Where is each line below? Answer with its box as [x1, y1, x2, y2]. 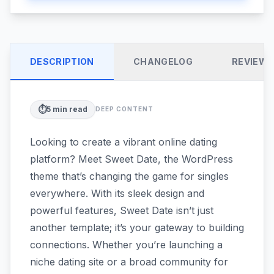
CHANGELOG [133, 56, 193, 67]
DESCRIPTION [30, 56, 94, 67]
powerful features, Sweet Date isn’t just [30, 204, 213, 217]
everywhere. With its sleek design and [30, 187, 204, 199]
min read [51, 104, 87, 114]
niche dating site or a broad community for [30, 255, 228, 268]
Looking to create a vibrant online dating [30, 135, 217, 148]
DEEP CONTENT [95, 105, 154, 113]
